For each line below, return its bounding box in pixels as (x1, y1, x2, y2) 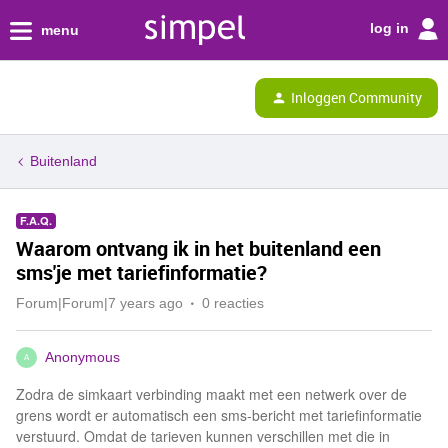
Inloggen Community (291, 87, 422, 107)
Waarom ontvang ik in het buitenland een (16, 235, 381, 262)
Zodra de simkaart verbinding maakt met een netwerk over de (16, 384, 407, 404)
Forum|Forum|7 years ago (16, 295, 183, 311)
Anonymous (45, 349, 120, 365)
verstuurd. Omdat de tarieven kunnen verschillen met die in (16, 426, 390, 446)
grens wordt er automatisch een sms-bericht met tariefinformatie (16, 405, 422, 425)
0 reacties (202, 295, 264, 311)
